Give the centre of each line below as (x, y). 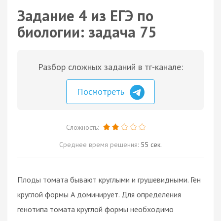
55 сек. (151, 144)
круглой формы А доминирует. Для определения (99, 194)
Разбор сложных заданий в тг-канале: (110, 67)
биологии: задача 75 (87, 32)
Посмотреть (102, 92)
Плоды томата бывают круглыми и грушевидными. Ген (109, 179)
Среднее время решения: (100, 144)
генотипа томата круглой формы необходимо (95, 209)
